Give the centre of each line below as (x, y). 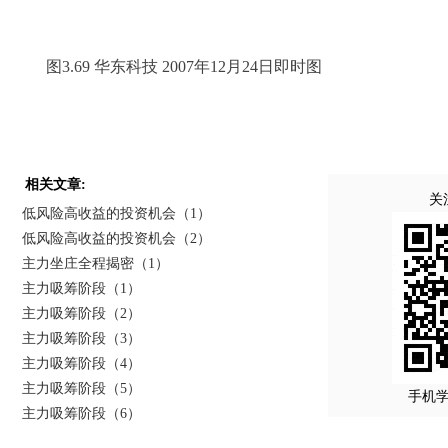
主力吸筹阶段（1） (81, 288)
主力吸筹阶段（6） (81, 413)
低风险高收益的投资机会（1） (116, 213)
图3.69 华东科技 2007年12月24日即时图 (168, 66)
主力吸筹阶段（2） (81, 313)
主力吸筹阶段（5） (81, 388)
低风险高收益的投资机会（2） (116, 238)
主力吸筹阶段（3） (81, 338)
